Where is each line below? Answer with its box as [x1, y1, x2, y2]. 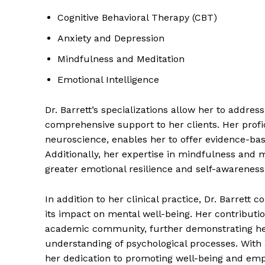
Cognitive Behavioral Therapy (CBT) [57, 12, 217, 24]
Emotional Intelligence [57, 74, 159, 86]
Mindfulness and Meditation [57, 53, 185, 65]
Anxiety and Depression [57, 33, 164, 44]
